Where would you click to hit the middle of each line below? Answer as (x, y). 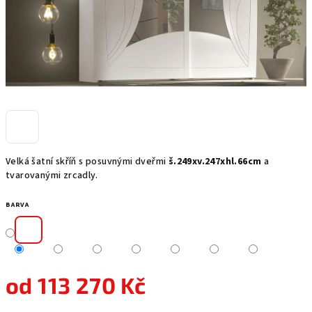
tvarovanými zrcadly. (52, 175)
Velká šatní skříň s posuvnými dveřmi (87, 162)
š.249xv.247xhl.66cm (215, 162)
